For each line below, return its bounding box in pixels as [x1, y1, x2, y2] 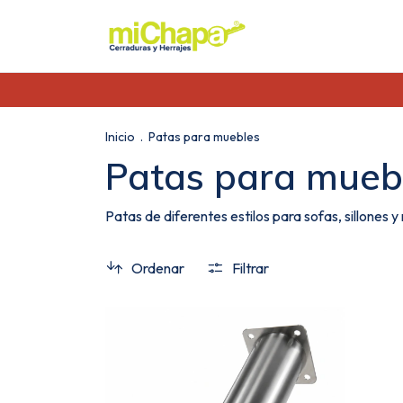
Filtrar [231, 258, 269, 277]
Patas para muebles [148, 129, 260, 145]
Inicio [105, 129, 135, 145]
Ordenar [131, 258, 185, 277]
